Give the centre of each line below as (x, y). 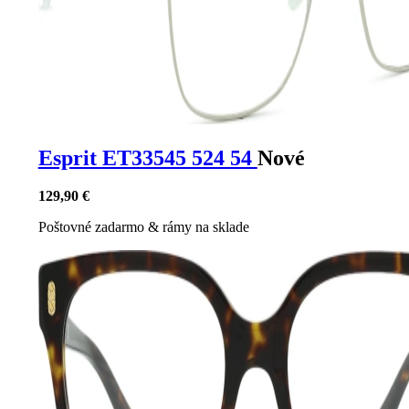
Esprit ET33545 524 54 (147, 157)
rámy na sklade (205, 227)
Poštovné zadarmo (93, 227)
